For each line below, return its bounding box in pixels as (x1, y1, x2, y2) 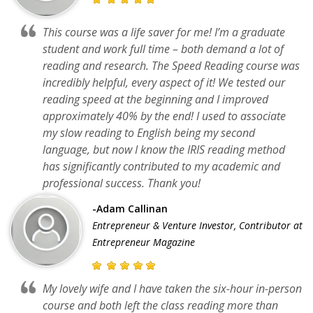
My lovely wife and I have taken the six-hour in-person (43, 280, 302, 296)
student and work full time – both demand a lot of (43, 41, 284, 57)
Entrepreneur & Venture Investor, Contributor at (92, 218, 303, 232)
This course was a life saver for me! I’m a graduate (43, 24, 285, 40)
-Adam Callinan (92, 201, 168, 215)
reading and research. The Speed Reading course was (43, 57, 300, 73)
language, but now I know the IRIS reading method (43, 141, 285, 157)
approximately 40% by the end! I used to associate (43, 108, 286, 124)
